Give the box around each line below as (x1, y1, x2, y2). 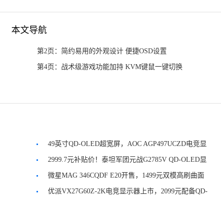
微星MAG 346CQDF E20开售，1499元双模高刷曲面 (48, 172, 204, 179)
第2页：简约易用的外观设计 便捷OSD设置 (37, 47, 167, 55)
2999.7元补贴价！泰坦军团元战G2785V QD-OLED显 (48, 156, 207, 163)
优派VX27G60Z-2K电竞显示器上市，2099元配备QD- (48, 187, 208, 195)
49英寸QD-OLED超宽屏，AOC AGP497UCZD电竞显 (48, 140, 207, 147)
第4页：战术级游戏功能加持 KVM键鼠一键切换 (37, 63, 183, 71)
